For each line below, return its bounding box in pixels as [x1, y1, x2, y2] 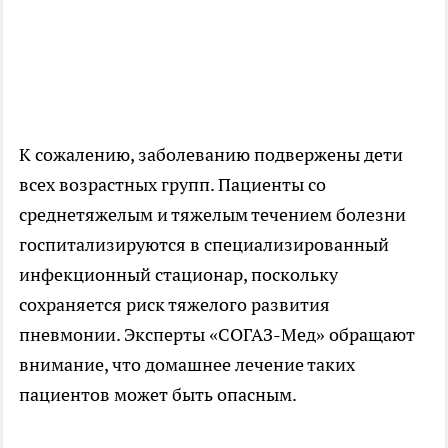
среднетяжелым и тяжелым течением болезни [19, 202, 406, 226]
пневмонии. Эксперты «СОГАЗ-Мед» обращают [19, 322, 415, 346]
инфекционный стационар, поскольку [19, 262, 338, 286]
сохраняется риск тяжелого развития [19, 292, 330, 316]
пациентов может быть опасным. [19, 382, 304, 406]
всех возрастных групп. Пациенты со [19, 172, 326, 196]
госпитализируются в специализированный [19, 232, 389, 256]
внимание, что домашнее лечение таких [19, 352, 355, 376]
